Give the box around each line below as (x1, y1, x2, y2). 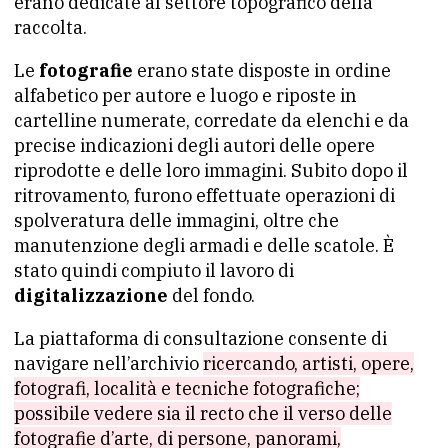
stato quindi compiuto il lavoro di (14, 259, 294, 283)
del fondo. (168, 284, 255, 308)
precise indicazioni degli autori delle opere (14, 134, 375, 158)
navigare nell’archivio (14, 352, 203, 376)
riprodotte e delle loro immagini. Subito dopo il (14, 159, 408, 183)
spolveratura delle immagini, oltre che (14, 209, 339, 233)
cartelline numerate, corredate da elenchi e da (14, 109, 409, 133)
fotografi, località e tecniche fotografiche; (14, 377, 360, 401)
